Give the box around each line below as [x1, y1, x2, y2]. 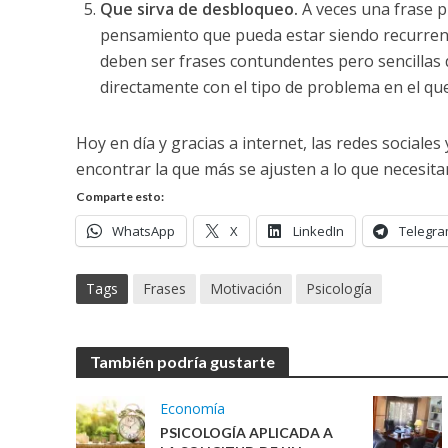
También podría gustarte [89, 352, 275, 372]
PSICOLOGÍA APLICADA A [159, 424, 333, 442]
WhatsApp [111, 222, 175, 241]
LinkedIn [292, 222, 344, 241]
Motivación [209, 279, 282, 299]
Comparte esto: [75, 189, 164, 205]
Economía [159, 399, 225, 419]
